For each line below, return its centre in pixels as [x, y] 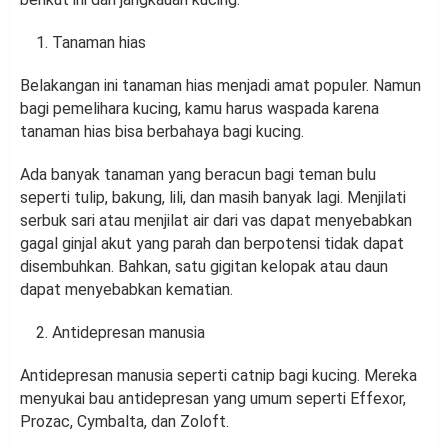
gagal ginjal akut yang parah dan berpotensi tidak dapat [212, 243]
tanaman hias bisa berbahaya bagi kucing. [162, 131]
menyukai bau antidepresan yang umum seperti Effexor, [213, 398]
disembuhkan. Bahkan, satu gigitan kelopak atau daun [204, 266]
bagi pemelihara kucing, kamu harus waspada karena [199, 108]
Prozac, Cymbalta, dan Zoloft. [124, 421]
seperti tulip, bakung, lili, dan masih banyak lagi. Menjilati [213, 197]
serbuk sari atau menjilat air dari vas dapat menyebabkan [216, 220]
